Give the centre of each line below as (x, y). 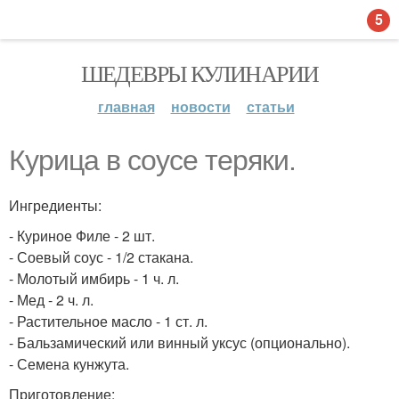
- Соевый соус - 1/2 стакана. (101, 257)
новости (200, 106)
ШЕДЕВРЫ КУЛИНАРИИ (199, 73)
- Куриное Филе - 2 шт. (82, 236)
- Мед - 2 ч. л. (51, 300)
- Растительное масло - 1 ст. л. (108, 321)
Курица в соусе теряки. (152, 160)
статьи (270, 106)
